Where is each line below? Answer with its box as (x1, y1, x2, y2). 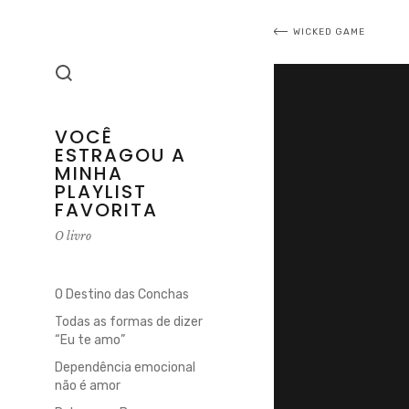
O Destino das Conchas (55, 287, 189, 302)
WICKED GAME (293, 26, 365, 37)
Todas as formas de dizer (55, 314, 203, 330)
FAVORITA (55, 197, 158, 223)
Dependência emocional (55, 360, 195, 375)
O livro (55, 229, 91, 243)
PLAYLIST (55, 179, 147, 204)
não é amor (55, 378, 121, 393)
